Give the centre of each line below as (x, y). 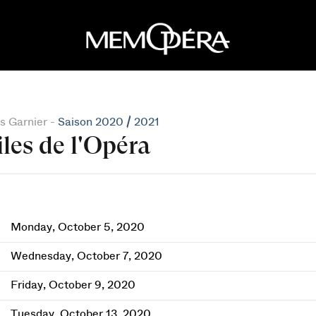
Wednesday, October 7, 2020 (86, 256)
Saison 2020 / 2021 (108, 122)
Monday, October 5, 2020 (77, 227)
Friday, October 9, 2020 (73, 285)
